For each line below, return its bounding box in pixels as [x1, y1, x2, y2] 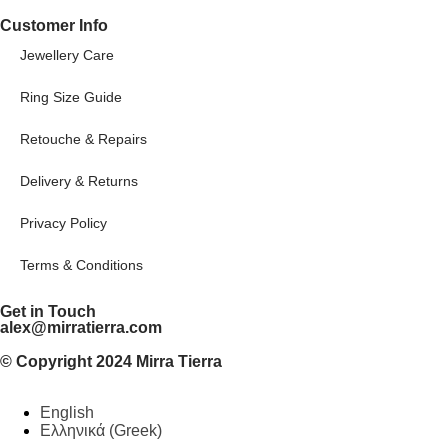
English [40, 403, 94, 421]
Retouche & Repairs [20, 130, 147, 147]
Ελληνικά [40, 421, 105, 439]
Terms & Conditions [20, 256, 143, 273]
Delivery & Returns [20, 172, 138, 189]
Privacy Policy [20, 214, 107, 231]
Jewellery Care [20, 46, 114, 63]
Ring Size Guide [20, 88, 122, 105]
